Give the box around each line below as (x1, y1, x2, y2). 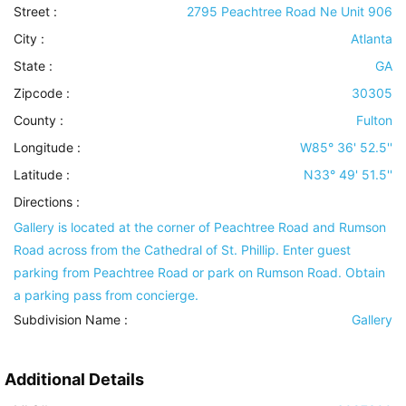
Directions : (14, 194, 80, 210)
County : (14, 112, 63, 129)
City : (14, 31, 44, 47)
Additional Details (5, 370, 144, 390)
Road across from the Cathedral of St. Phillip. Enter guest (14, 242, 351, 258)
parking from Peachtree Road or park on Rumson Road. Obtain (14, 265, 385, 281)
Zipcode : (14, 85, 70, 101)
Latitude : (14, 167, 70, 183)
